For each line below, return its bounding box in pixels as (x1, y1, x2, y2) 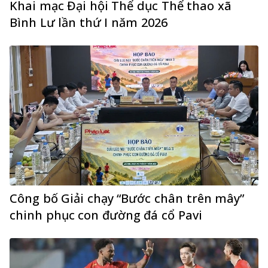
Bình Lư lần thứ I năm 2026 (10, 14, 167, 31)
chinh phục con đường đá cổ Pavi (10, 207, 202, 224)
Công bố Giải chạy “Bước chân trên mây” (10, 190, 245, 207)
